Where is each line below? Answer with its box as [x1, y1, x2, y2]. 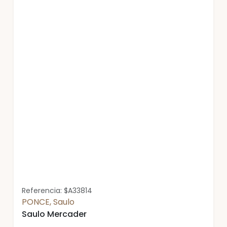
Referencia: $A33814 [22, 185, 92, 196]
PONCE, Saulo [22, 196, 74, 208]
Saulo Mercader [22, 208, 87, 220]
